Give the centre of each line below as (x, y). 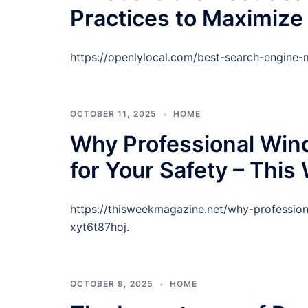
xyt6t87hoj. (100, 227)
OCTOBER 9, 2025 (112, 284)
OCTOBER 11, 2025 (113, 114)
